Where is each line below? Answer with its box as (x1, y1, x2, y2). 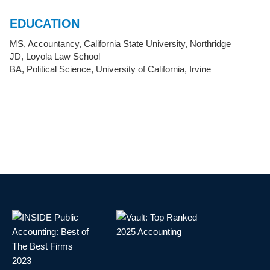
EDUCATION (10, 16, 80, 30)
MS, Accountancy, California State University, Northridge (10, 39, 231, 49)
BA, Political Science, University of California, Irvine (10, 64, 211, 75)
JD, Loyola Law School (10, 51, 100, 62)
